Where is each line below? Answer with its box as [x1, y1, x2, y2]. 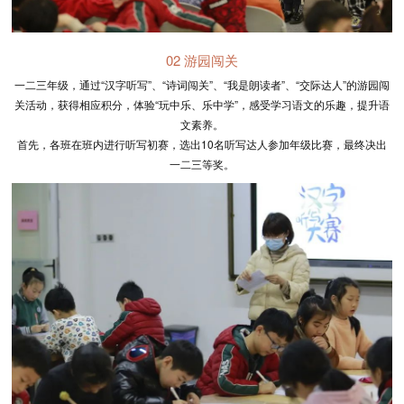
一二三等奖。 [169, 155, 234, 171]
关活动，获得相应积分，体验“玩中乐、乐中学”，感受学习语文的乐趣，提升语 [14, 96, 390, 112]
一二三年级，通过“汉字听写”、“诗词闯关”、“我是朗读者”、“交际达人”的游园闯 [14, 76, 390, 92]
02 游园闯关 [165, 50, 238, 69]
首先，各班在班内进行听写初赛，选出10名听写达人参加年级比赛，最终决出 [16, 135, 387, 151]
